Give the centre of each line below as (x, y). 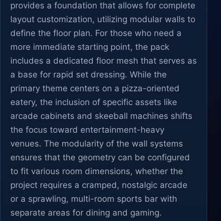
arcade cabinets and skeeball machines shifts (101, 116)
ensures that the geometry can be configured (100, 157)
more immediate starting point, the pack (90, 47)
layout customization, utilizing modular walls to (103, 19)
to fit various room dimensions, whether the (97, 171)
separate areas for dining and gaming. (86, 213)
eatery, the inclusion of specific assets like (94, 102)
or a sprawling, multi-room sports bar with (94, 199)
